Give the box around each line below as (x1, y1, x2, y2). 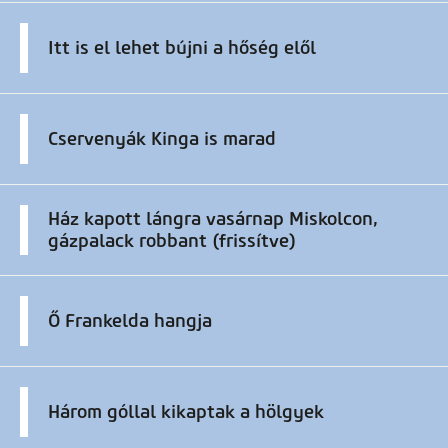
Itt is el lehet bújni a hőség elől (48, 37, 316, 60)
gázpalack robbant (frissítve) (48, 230, 296, 253)
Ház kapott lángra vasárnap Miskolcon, (48, 208, 378, 231)
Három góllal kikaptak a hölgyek (48, 401, 324, 424)
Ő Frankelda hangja (48, 310, 212, 333)
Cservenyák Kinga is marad (48, 128, 276, 151)
